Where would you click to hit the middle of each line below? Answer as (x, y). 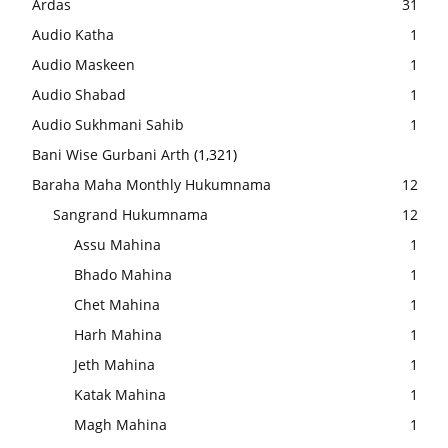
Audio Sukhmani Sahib (108, 125)
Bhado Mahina (123, 275)
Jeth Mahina (114, 365)
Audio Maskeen (83, 65)
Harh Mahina (118, 335)
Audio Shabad (79, 95)
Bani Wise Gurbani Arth (111, 155)
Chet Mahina (117, 305)
